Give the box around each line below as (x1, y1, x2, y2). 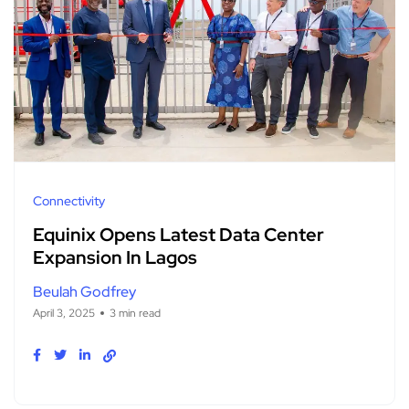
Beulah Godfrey (33, 282, 136, 302)
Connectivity (33, 193, 105, 210)
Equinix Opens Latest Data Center (33, 223, 324, 247)
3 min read (110, 306, 161, 321)
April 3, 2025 (33, 306, 95, 321)
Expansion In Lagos (33, 246, 197, 270)
